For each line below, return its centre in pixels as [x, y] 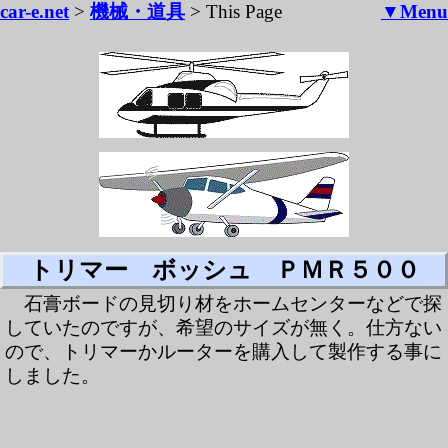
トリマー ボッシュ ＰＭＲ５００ [224, 270]
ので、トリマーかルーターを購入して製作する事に [223, 351]
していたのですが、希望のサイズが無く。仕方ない [223, 327]
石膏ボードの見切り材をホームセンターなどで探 [233, 303]
